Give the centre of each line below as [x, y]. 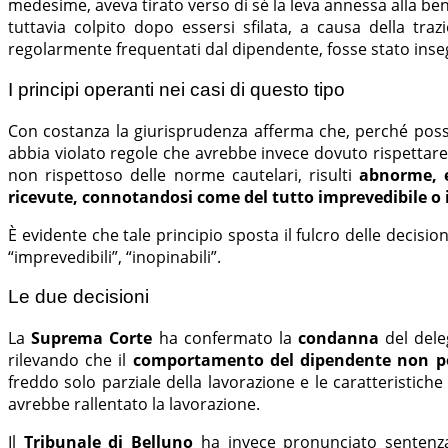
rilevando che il [70, 360]
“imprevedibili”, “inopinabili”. [114, 256]
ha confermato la [225, 338]
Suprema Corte [95, 338]
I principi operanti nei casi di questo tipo [176, 89]
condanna [335, 338]
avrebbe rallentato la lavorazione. [134, 404]
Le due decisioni [78, 297]
